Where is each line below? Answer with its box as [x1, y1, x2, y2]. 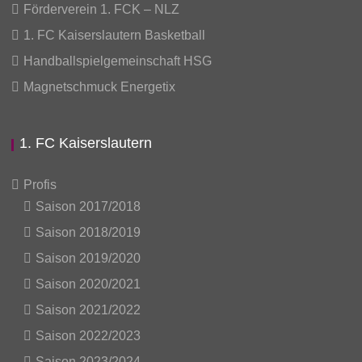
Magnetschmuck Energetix [23, 80, 176, 94]
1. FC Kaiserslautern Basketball [23, 28, 206, 42]
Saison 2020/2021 [36, 277, 141, 291]
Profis [23, 178, 57, 192]
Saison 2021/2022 [36, 303, 141, 317]
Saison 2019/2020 [36, 251, 141, 265]
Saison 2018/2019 [36, 225, 141, 239]
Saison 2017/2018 [36, 200, 141, 213]
